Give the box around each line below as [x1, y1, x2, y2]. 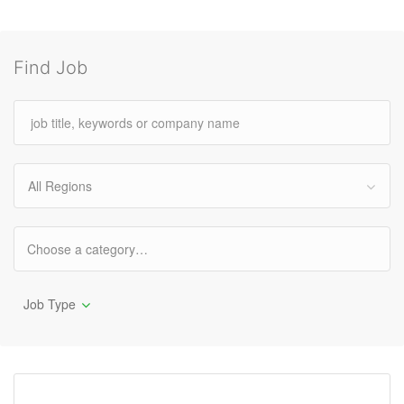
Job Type [23, 295, 76, 313]
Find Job [14, 57, 87, 78]
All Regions [28, 177, 92, 195]
